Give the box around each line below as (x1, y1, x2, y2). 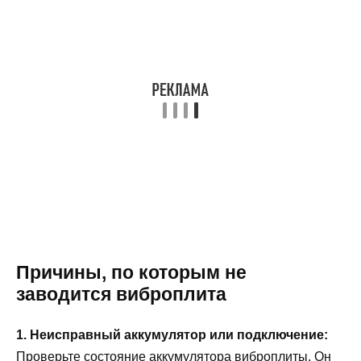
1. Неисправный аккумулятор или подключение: (16, 327, 328, 342)
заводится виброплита (16, 283, 226, 305)
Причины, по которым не (16, 261, 247, 283)
